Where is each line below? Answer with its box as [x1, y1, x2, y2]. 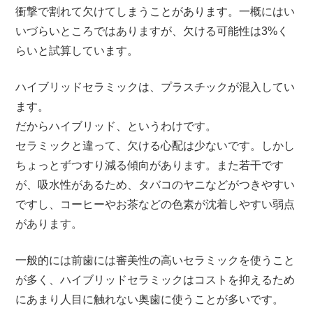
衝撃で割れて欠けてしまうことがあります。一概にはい [15, 5, 296, 17]
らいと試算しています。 [15, 44, 139, 57]
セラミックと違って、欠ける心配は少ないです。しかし [15, 139, 296, 152]
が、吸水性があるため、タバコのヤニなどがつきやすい [15, 178, 296, 191]
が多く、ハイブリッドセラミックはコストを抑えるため [15, 273, 296, 286]
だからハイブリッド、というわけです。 [15, 119, 217, 132]
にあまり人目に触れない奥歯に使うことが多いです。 [15, 293, 284, 305]
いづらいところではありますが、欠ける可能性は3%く [15, 24, 289, 37]
